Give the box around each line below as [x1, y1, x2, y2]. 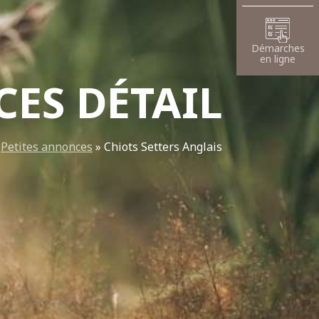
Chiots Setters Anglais [104, 139, 222, 155]
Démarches [251, 41, 305, 55]
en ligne [260, 51, 296, 66]
